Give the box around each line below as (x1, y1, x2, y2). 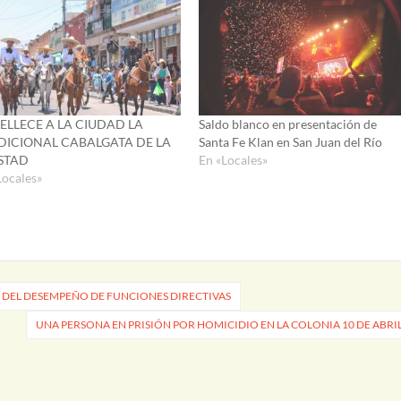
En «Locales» (198, 151, 268, 167)
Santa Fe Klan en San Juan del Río (198, 133, 382, 149)
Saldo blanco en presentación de (198, 115, 377, 132)
